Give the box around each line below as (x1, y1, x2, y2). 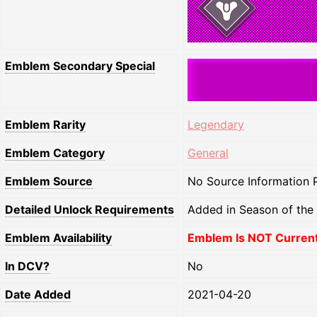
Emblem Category (5, 145, 105, 160)
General (188, 145, 229, 160)
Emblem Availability (5, 230, 112, 245)
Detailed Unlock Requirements (5, 202, 174, 217)
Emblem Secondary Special (5, 59, 155, 73)
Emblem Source (5, 173, 93, 188)
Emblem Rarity (5, 117, 86, 132)
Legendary (188, 117, 244, 132)
